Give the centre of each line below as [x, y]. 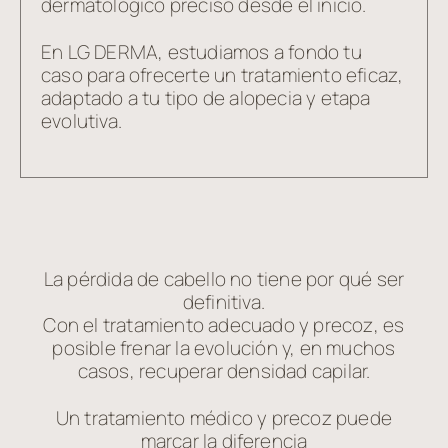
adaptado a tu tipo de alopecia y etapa [206, 98]
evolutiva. [81, 121]
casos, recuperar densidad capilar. [224, 371]
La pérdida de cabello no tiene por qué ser [224, 279]
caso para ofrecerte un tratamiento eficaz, [222, 75]
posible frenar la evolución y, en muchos [224, 348]
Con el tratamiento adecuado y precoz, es [224, 325]
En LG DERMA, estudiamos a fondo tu [201, 52]
